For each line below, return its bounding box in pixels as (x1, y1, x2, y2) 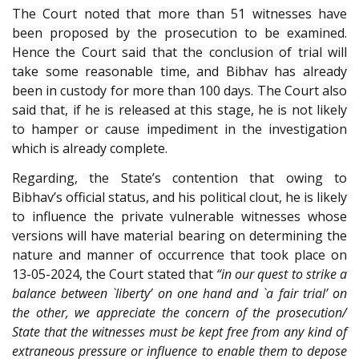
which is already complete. (12, 139, 167, 158)
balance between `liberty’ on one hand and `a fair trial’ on (12, 284, 347, 302)
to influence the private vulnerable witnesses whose (12, 207, 347, 225)
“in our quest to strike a (216, 264, 347, 283)
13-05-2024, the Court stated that (12, 264, 216, 283)
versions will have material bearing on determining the (12, 226, 347, 244)
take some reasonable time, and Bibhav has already (12, 63, 347, 81)
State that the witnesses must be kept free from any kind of (12, 322, 347, 341)
